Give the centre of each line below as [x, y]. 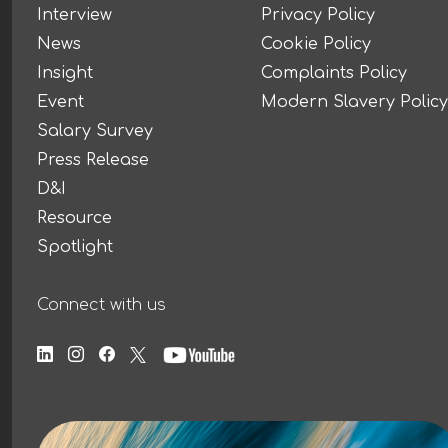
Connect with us [101, 305]
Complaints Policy [333, 73]
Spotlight [75, 247]
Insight [65, 73]
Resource [74, 218]
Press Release [93, 160]
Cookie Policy [315, 44]
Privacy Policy [317, 15]
